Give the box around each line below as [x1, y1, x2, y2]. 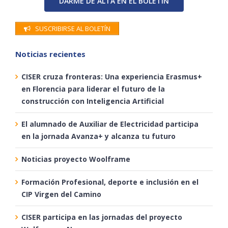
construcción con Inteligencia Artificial [21, 96, 164, 106]
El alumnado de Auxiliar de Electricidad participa [21, 119, 198, 129]
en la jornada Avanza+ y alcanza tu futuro [21, 131, 176, 141]
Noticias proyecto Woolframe [21, 154, 130, 164]
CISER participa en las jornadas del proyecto [21, 212, 182, 222]
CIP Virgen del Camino [21, 189, 101, 199]
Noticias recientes [15, 48, 85, 59]
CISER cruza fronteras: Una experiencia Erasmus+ [21, 71, 202, 81]
